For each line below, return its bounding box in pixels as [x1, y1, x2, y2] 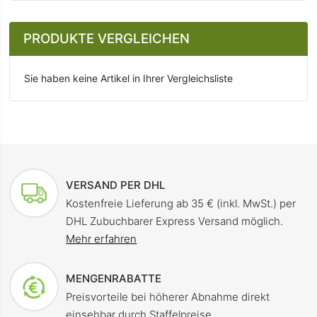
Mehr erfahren [66, 232, 137, 246]
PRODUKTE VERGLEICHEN [23, 30, 190, 47]
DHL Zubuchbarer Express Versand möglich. [66, 214, 284, 229]
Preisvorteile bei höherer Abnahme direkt [66, 290, 270, 304]
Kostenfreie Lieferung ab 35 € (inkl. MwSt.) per [66, 197, 296, 211]
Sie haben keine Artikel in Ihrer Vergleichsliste [24, 72, 234, 85]
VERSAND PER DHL [66, 178, 166, 192]
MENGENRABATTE [66, 272, 162, 286]
